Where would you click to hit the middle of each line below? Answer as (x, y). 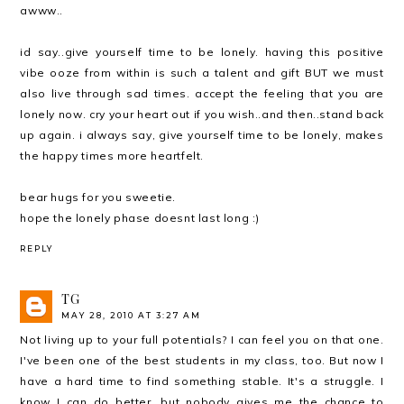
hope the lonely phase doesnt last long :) (140, 217)
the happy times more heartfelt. (112, 155)
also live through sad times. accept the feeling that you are (202, 93)
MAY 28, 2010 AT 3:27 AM (132, 315)
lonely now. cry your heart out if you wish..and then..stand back (202, 114)
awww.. (42, 10)
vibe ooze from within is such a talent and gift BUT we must (202, 72)
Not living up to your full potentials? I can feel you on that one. (202, 339)
